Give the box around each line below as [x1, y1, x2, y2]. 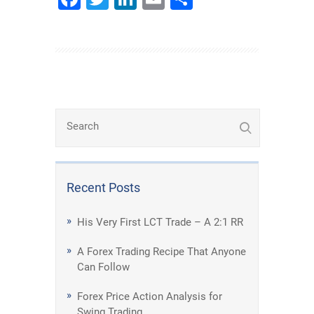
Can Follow [77, 261, 130, 273]
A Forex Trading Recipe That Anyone [77, 245, 246, 258]
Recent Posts [67, 180, 140, 195]
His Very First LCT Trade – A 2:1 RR [77, 216, 243, 228]
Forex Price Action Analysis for [77, 290, 222, 303]
